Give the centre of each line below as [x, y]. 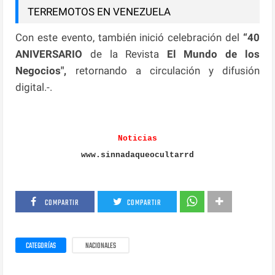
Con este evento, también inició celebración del [129, 37]
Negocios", [45, 70]
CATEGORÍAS [41, 246]
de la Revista [125, 54]
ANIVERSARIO [53, 54]
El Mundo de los [209, 54]
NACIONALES [101, 246]
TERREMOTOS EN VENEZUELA [99, 11]
